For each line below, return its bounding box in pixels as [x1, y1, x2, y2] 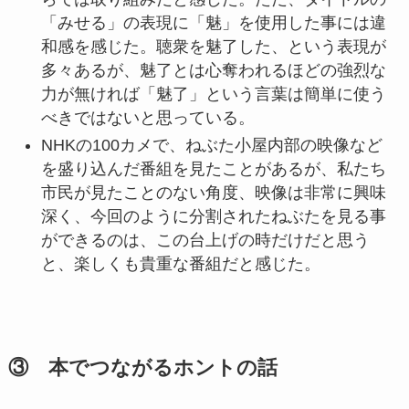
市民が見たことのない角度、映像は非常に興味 [40, 184, 386, 203]
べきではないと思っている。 [40, 108, 255, 127]
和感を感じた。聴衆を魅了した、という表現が [40, 37, 386, 56]
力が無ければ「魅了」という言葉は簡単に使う [40, 84, 386, 103]
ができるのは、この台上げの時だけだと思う [40, 231, 370, 250]
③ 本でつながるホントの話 [7, 357, 278, 380]
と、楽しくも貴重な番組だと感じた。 [40, 255, 320, 274]
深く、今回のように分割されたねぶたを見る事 [40, 207, 386, 226]
